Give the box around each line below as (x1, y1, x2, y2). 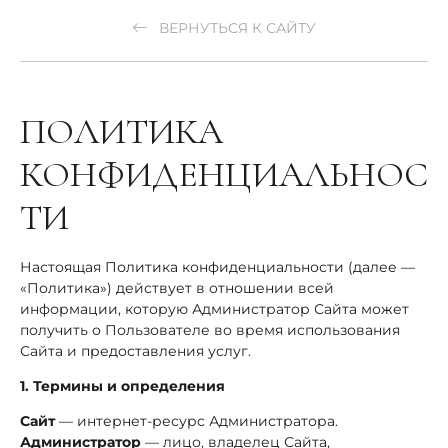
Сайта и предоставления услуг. (20, 342, 251, 360)
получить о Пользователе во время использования (20, 321, 400, 339)
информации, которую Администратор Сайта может (20, 300, 409, 318)
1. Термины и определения (20, 377, 225, 395)
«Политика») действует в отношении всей (20, 279, 334, 297)
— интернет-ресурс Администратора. (55, 412, 338, 430)
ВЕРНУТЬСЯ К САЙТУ (154, 19, 316, 37)
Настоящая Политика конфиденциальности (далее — (20, 258, 415, 276)
